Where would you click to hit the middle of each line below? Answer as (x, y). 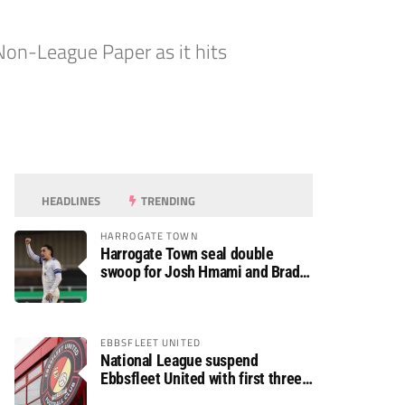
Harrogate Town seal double (187, 254)
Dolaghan (130, 290)
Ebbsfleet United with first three (201, 378)
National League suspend (179, 360)
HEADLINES (70, 201)
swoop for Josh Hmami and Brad (200, 272)
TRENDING (167, 201)
